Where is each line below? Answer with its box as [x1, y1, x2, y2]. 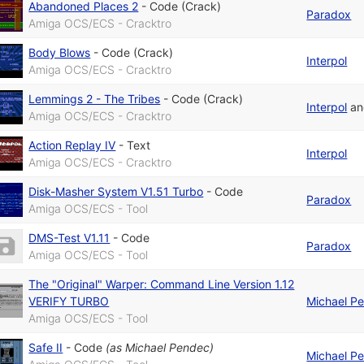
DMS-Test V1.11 [28, 230, 110, 245]
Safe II [28, 340, 63, 354]
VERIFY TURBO [28, 293, 110, 308]
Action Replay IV [28, 137, 116, 152]
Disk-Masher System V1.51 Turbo [28, 184, 204, 198]
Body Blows [28, 45, 91, 59]
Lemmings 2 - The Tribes [28, 91, 161, 106]
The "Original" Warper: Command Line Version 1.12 [28, 276, 295, 291]
